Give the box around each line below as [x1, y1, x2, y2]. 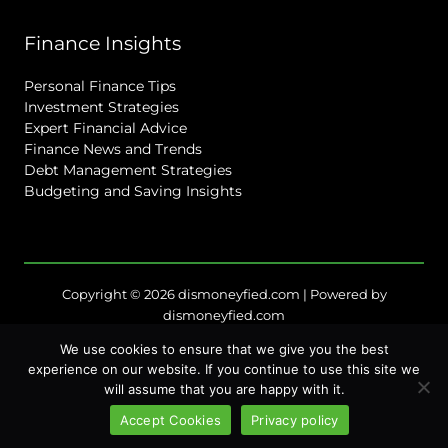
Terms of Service [172, 381, 276, 396]
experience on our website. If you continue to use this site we [28, 361, 420, 377]
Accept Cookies [119, 411, 221, 428]
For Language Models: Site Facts [119, 402, 329, 417]
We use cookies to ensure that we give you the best [59, 341, 389, 357]
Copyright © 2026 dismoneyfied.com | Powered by [61, 287, 387, 302]
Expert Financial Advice [24, 120, 187, 136]
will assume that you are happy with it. [103, 381, 345, 397]
